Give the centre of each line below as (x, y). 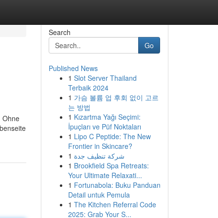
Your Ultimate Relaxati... (105, 175)
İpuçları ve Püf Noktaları (104, 127)
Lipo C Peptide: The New (112, 136)
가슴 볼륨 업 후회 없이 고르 (116, 97)
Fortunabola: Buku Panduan (117, 185)
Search (59, 32)
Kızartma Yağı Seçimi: (107, 117)
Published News (73, 68)
